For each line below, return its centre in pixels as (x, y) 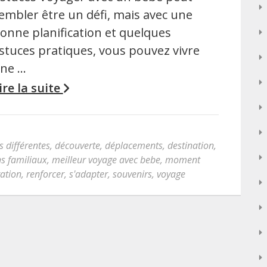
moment (183, 160)
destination (191, 146)
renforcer (45, 174)
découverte (77, 146)
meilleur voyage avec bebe (106, 160)
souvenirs (132, 174)
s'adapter (89, 174)
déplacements (134, 146)
